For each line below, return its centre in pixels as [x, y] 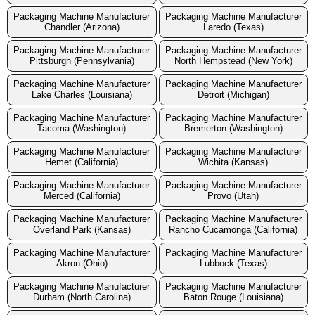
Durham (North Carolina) [82, 297]
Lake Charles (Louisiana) [82, 95]
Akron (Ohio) [82, 264]
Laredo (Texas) [233, 27]
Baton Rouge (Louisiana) [233, 297]
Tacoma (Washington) [82, 129]
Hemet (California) [82, 162]
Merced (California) [82, 196]
